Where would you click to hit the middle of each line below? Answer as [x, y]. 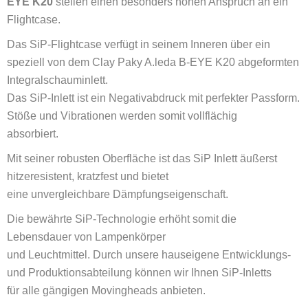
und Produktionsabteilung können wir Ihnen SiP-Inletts [139, 272]
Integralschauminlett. [57, 80]
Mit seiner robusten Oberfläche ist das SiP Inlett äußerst [142, 158]
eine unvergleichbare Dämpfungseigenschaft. [118, 194]
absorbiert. [33, 133]
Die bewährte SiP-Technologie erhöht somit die [122, 219]
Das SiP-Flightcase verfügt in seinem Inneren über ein [139, 44]
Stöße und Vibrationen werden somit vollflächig [122, 115]
